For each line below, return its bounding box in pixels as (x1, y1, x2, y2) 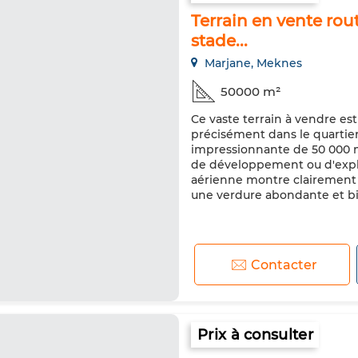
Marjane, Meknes (201, 56, 302, 70)
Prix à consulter (197, 326, 313, 344)
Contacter (251, 257, 318, 272)
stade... (191, 31, 248, 50)
